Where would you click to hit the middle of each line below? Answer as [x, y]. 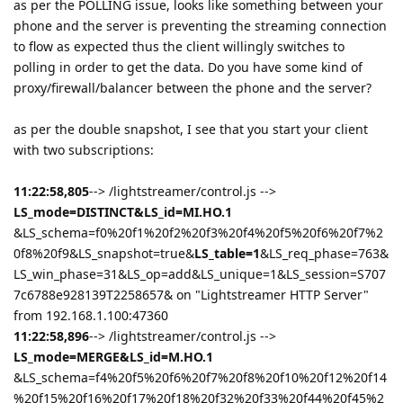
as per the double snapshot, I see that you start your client [191, 129]
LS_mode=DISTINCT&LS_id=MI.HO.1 [123, 211]
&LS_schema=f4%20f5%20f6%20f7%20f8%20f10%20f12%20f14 [200, 377]
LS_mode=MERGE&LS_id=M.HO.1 [113, 356]
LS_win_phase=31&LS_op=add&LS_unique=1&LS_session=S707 [200, 273]
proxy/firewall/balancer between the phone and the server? [193, 87]
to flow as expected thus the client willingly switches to [179, 46]
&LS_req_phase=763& [324, 253]
